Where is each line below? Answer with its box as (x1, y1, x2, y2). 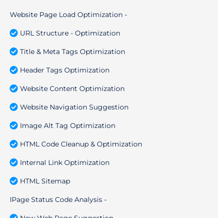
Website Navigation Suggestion (20, 103, 129, 111)
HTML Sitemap (20, 177, 71, 185)
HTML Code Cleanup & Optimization (20, 140, 143, 148)
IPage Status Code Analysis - (10, 195, 107, 203)
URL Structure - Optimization (20, 29, 121, 37)
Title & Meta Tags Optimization (20, 47, 126, 55)
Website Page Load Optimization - (10, 10, 127, 18)
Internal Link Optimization (20, 158, 110, 166)
